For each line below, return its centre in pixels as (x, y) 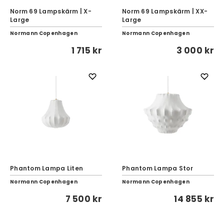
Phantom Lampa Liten (47, 168)
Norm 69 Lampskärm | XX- (165, 11)
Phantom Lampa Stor (157, 168)
